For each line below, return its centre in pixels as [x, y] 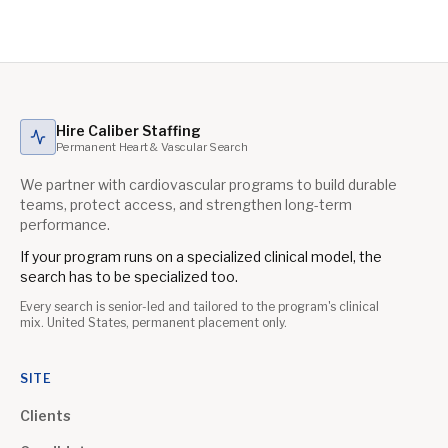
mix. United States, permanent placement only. [153, 322]
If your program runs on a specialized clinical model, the [201, 256]
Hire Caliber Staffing [128, 130]
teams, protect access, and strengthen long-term [186, 204]
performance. [65, 224]
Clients [45, 415]
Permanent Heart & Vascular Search [152, 146]
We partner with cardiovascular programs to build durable [208, 184]
